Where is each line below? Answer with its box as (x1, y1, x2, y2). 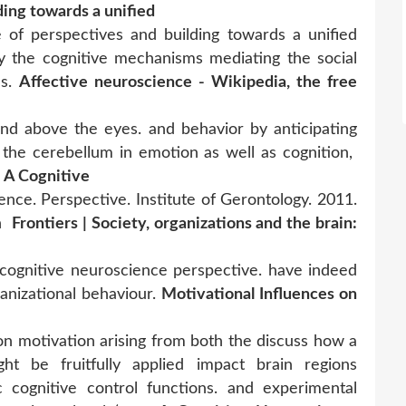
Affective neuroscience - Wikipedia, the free (19, 73, 357, 91)
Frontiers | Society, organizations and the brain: (12, 215, 358, 232)
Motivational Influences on (161, 285, 357, 303)
